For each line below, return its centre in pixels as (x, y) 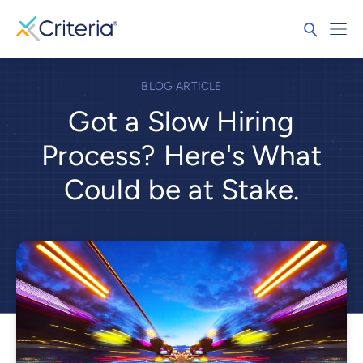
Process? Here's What (181, 156)
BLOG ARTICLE (181, 87)
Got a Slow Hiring (181, 122)
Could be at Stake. (181, 190)
